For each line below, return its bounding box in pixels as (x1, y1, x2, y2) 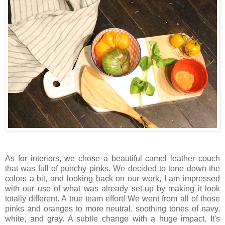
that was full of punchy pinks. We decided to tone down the (5, 164, 220, 173)
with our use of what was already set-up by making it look (5, 184, 220, 193)
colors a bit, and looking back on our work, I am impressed (5, 174, 220, 183)
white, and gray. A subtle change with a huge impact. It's (5, 214, 220, 223)
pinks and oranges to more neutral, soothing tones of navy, (5, 204, 220, 213)
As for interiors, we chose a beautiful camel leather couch (5, 154, 220, 163)
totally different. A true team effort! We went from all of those (5, 194, 220, 203)
